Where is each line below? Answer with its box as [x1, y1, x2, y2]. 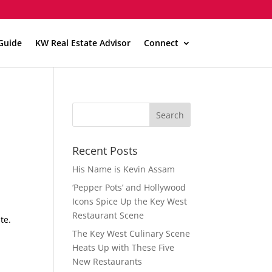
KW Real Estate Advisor [35, 37, 131, 49]
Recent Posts [72, 143, 138, 158]
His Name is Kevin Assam [72, 163, 175, 175]
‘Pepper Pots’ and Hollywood [72, 182, 186, 193]
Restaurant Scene [72, 209, 144, 221]
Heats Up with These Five [72, 242, 175, 253]
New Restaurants [72, 256, 143, 267]
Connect [143, 37, 178, 49]
